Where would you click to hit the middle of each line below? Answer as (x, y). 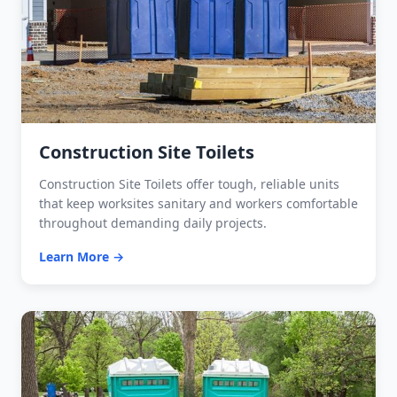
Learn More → (82, 256)
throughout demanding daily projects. (153, 222)
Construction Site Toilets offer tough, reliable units (189, 183)
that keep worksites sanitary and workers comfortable (198, 203)
